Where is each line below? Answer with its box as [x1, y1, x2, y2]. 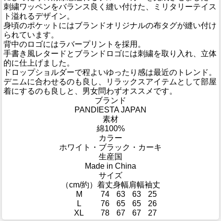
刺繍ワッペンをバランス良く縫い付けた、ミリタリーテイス [3, 2, 217, 11]
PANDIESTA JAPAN [74, 106, 147, 114]
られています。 [3, 31, 59, 39]
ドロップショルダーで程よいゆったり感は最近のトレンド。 [3, 68, 217, 77]
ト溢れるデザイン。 [3, 12, 74, 21]
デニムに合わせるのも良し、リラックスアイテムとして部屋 [3, 77, 217, 86]
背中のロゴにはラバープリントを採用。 [3, 40, 146, 49]
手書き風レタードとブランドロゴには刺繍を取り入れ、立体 [3, 49, 217, 58]
